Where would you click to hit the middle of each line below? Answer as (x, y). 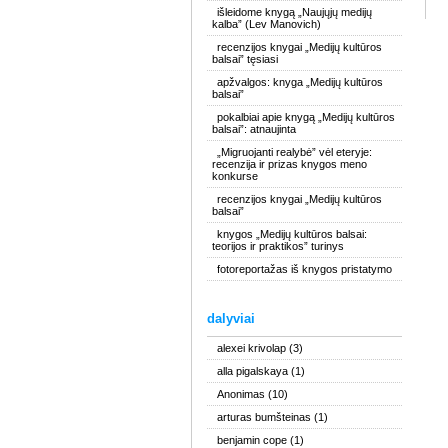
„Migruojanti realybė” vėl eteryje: (294, 152)
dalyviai (231, 318)
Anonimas (241, 394)
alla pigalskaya (252, 371)
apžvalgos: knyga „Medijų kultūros (300, 82)
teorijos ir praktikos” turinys (278, 246)
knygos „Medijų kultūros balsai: (292, 234)
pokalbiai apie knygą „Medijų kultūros (306, 117)
